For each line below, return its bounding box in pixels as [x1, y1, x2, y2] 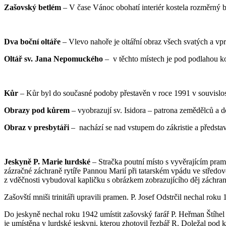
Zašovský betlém [4, 3, 61, 12]
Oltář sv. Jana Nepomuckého [4, 54, 103, 63]
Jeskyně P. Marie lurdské [4, 157, 90, 166]
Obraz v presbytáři [4, 123, 69, 132]
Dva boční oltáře [4, 37, 61, 46]
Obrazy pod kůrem [4, 105, 70, 115]
